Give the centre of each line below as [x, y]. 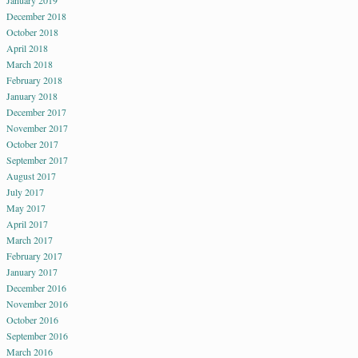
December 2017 [36, 112]
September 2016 [37, 336]
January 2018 [32, 96]
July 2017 [25, 192]
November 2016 [37, 304]
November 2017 [37, 128]
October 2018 [32, 32]
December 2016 [36, 288]
